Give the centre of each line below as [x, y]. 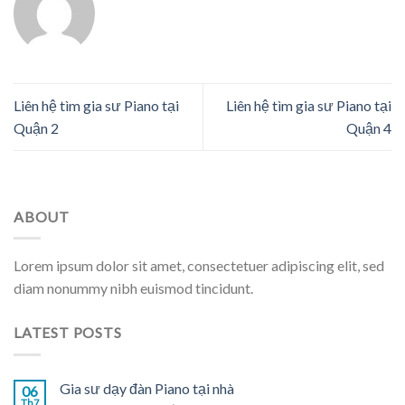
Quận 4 [369, 128]
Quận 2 [36, 128]
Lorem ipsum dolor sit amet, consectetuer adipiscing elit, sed [199, 266]
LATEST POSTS [68, 333]
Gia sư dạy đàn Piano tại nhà [147, 388]
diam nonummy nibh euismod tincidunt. [133, 288]
